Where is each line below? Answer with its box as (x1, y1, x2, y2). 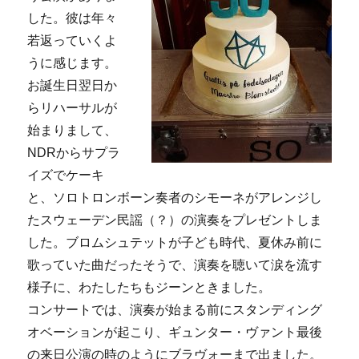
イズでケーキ (27, 168, 105, 183)
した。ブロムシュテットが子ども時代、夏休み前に (27, 236, 323, 250)
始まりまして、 (27, 123, 118, 138)
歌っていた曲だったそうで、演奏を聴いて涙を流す (27, 258, 323, 272)
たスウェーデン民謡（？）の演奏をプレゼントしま (27, 213, 323, 228)
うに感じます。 (27, 56, 118, 71)
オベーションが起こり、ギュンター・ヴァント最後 (27, 325, 323, 340)
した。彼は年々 (27, 11, 118, 26)
